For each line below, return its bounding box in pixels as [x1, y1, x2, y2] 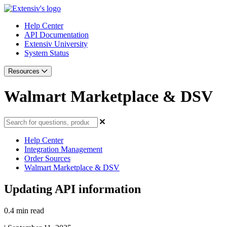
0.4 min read [4, 206, 44, 215]
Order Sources [24, 154, 70, 163]
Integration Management [24, 144, 102, 154]
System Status [24, 49, 69, 57]
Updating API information [4, 182, 141, 196]
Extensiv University [24, 40, 88, 48]
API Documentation [24, 30, 89, 39]
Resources [8, 67, 42, 75]
